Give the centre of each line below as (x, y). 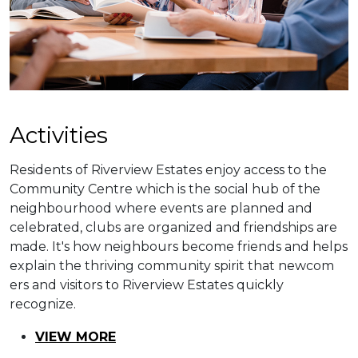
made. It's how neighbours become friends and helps (179, 246)
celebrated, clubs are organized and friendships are (173, 227)
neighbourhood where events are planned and (161, 208)
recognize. (43, 304)
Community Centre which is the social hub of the (165, 189)
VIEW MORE (76, 336)
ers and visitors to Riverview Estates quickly (147, 284)
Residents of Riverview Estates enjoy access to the (168, 169)
